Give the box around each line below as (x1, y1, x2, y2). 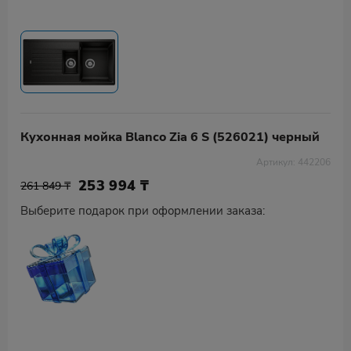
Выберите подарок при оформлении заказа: (20, 203, 265, 219)
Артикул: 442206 (256, 156, 331, 168)
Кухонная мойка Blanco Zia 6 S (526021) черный (20, 128, 320, 146)
